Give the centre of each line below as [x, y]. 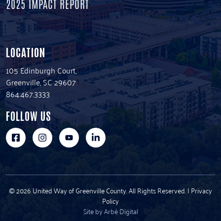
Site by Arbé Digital [110, 211]
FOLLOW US [28, 116]
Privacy [202, 190]
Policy [110, 201]
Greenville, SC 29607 [41, 82]
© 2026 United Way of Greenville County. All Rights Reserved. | [100, 190]
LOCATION [26, 52]
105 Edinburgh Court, [41, 70]
